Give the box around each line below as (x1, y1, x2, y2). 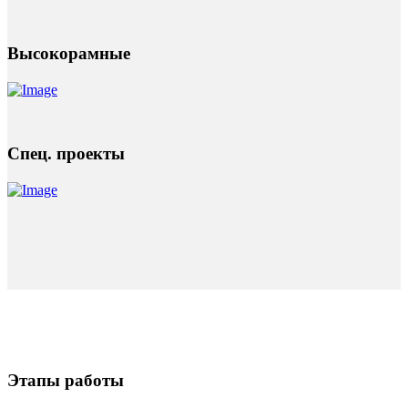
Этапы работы (7, 370, 124, 390)
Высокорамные (7, 44, 130, 64)
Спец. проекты (7, 144, 125, 164)
